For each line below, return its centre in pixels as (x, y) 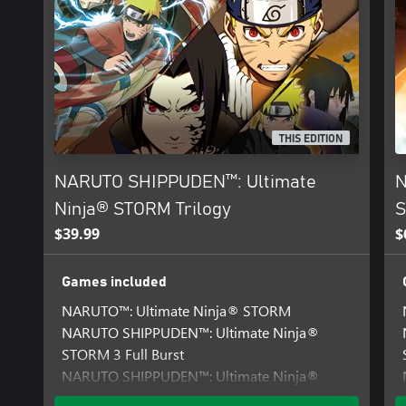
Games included (114, 281)
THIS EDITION (311, 139)
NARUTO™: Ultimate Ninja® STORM (176, 310)
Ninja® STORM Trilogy (143, 209)
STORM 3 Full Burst (122, 353)
